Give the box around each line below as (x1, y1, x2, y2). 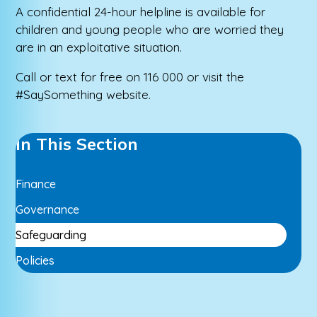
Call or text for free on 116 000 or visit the (16, 69, 245, 85)
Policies (16, 253, 55, 268)
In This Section (16, 133, 139, 155)
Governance (16, 202, 80, 217)
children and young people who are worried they (16, 22, 284, 38)
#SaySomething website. (16, 87, 151, 103)
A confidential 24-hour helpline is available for (16, 4, 266, 20)
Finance (16, 177, 57, 192)
